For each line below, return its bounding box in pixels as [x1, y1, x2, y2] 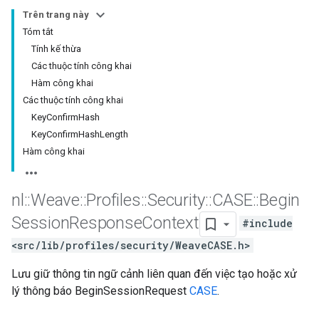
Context [142, 213, 199, 234]
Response [69, 213, 142, 234]
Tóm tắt [23, 26, 53, 37]
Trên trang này [23, 9, 89, 20]
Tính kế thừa [31, 43, 81, 54]
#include [241, 216, 293, 231]
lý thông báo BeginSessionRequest [11, 284, 189, 298]
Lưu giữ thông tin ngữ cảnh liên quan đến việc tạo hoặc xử [11, 267, 297, 281]
